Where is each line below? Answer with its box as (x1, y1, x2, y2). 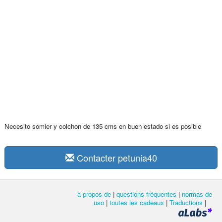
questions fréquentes (116, 189, 176, 199)
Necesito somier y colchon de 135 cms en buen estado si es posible (4, 121, 201, 131)
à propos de (77, 189, 111, 199)
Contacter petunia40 (74, 151, 157, 165)
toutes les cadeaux (110, 198, 164, 208)
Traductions (169, 198, 203, 208)
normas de (182, 189, 212, 199)
